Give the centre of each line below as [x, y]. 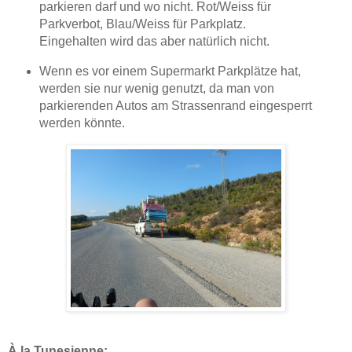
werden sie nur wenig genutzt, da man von [156, 88]
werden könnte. [82, 123]
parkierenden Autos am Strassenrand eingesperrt [175, 105]
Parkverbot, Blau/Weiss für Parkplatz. [142, 24]
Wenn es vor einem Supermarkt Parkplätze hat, [170, 71]
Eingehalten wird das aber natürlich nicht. [154, 41]
